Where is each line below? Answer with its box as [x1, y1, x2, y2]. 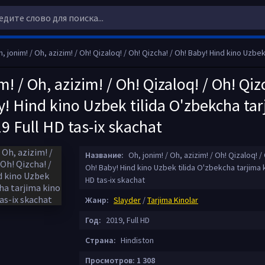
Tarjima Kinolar [147, 195, 198, 205]
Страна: [85, 235, 116, 245]
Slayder [114, 195, 141, 205]
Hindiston [119, 235, 154, 245]
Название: [85, 150, 124, 160]
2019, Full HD [104, 215, 150, 225]
